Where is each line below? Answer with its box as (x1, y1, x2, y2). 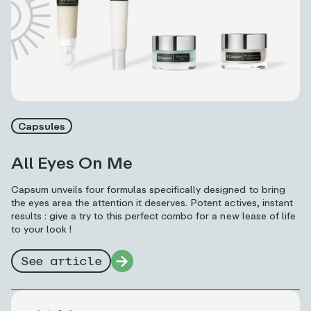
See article (21, 255, 102, 268)
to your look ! (11, 223, 72, 235)
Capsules (18, 120, 66, 133)
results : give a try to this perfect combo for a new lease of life (11, 210, 296, 222)
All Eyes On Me (11, 152, 133, 173)
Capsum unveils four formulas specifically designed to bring (11, 183, 285, 196)
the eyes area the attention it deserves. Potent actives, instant (11, 196, 293, 209)
